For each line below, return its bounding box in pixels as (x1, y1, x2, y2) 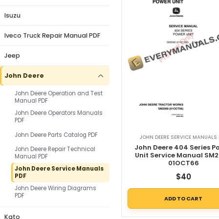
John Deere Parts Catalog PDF (15, 131, 98, 139)
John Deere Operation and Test (15, 89, 103, 97)
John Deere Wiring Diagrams (15, 184, 96, 192)
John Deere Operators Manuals (15, 109, 103, 117)
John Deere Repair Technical (15, 145, 95, 153)
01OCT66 (168, 158, 199, 168)
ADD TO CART (164, 194, 203, 202)
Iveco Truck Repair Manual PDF (4, 31, 100, 40)
